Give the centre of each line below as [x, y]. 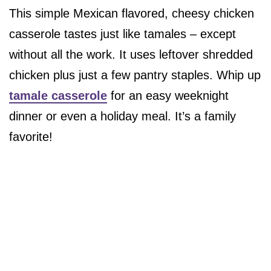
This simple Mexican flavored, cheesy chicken [132, 14]
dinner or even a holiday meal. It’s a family [122, 116]
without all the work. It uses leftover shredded [131, 55]
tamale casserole [58, 96]
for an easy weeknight [168, 96]
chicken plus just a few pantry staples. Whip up [135, 75]
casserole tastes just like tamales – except [122, 34]
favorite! [31, 137]
